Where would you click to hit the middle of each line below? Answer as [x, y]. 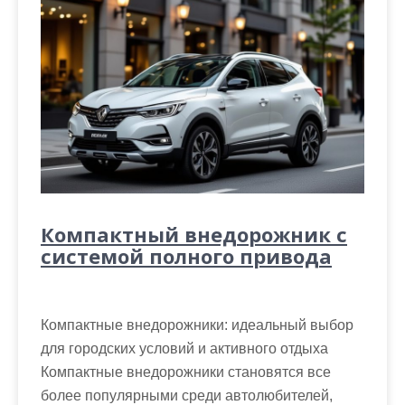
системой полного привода [186, 256]
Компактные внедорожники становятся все [186, 372]
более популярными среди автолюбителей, [187, 396]
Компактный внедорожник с [194, 234]
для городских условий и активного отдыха [184, 348]
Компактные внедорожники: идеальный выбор [197, 325]
